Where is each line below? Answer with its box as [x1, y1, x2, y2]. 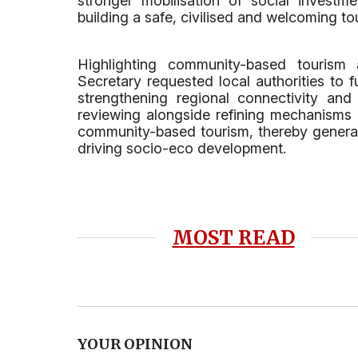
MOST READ [172, 225, 295, 251]
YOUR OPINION [78, 334, 193, 353]
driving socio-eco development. [78, 139, 286, 157]
